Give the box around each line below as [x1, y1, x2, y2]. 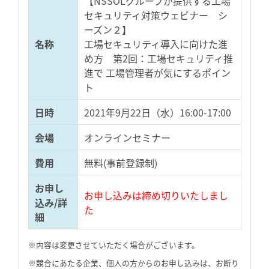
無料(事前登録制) [84, 156, 157, 171]
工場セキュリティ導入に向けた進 [84, 37, 228, 52]
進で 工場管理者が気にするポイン [84, 65, 231, 80]
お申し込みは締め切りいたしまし [84, 188, 228, 203]
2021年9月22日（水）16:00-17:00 [84, 105, 231, 120]
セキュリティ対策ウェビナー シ [84, 8, 228, 23]
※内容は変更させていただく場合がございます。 [28, 239, 199, 251]
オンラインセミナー [84, 130, 171, 145]
